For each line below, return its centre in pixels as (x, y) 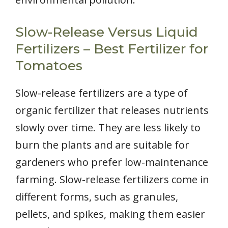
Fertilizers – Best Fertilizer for (112, 49)
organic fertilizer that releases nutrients (112, 110)
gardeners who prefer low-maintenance (112, 162)
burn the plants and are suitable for (102, 145)
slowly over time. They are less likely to (108, 127)
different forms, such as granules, (97, 196)
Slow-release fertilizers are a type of (102, 93)
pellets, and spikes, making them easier (110, 214)
